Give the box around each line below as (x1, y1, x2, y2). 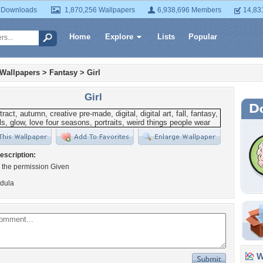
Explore (105, 32, 133, 41)
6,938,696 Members (157, 6, 221, 14)
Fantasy (49, 68, 77, 77)
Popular (188, 32, 217, 41)
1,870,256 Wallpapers (65, 6, 135, 14)
